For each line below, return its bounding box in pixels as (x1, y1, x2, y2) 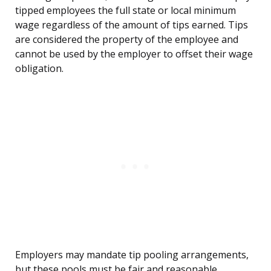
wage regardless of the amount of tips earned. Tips (15, 18, 248, 32)
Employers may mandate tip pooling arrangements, (15, 248, 249, 262)
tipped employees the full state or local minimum (15, 4, 236, 18)
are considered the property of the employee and (15, 33, 238, 47)
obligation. (15, 62, 64, 76)
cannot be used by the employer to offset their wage (15, 47, 253, 61)
